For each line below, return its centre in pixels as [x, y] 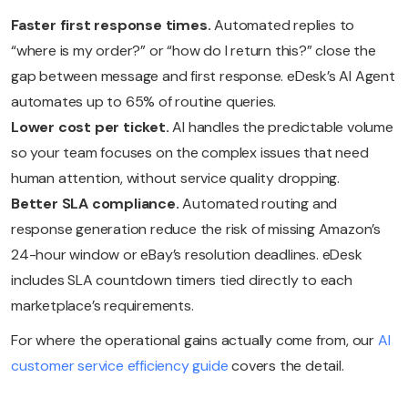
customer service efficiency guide [120, 366]
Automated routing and [260, 204]
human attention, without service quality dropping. [175, 178]
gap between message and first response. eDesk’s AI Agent [203, 76]
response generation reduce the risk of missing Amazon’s [196, 229]
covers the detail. [286, 366]
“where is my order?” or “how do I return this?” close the [194, 51]
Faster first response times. [113, 25]
